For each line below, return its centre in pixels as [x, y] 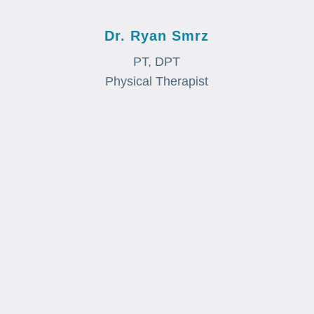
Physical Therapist [157, 81]
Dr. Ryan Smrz [157, 35]
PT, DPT [157, 61]
